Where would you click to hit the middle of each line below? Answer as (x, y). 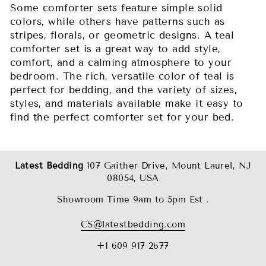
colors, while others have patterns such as (118, 21)
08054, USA (133, 178)
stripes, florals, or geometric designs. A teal (122, 35)
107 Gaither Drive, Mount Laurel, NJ (169, 165)
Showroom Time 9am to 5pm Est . (133, 199)
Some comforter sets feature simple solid (116, 8)
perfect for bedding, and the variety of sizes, (124, 90)
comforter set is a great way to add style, (115, 49)
